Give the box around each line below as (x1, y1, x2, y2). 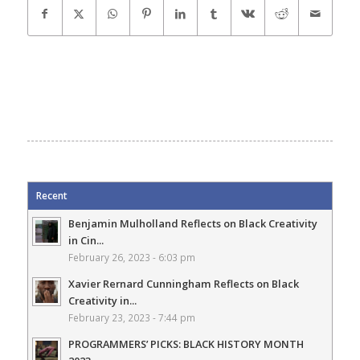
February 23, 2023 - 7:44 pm (67, 310, 195, 324)
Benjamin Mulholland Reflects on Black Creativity (67, 215, 317, 231)
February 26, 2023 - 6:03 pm (67, 250, 195, 264)
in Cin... (67, 232, 104, 247)
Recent (35, 188, 67, 202)
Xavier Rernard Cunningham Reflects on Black (67, 276, 299, 291)
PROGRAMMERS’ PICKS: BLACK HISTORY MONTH (67, 336, 304, 351)
